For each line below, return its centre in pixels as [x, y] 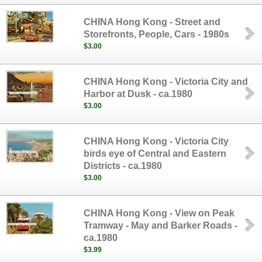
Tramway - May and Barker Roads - [161, 225]
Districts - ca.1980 [123, 166]
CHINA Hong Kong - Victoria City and [166, 82]
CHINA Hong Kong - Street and [152, 22]
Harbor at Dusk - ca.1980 [138, 94]
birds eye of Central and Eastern [155, 154]
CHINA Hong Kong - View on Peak [159, 213]
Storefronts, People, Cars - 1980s [157, 34]
